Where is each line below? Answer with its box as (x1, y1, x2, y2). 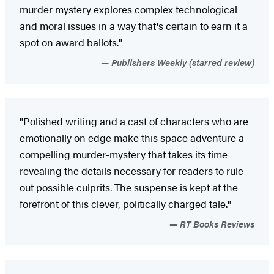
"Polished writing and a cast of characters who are (20, 113, 248, 128)
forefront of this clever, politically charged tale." (20, 196, 231, 211)
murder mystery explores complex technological (20, 1, 237, 17)
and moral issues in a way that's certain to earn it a (20, 18, 248, 33)
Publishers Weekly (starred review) (109, 55, 254, 68)
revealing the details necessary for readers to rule (20, 163, 243, 178)
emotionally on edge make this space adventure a (20, 130, 244, 145)
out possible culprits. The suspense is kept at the (20, 179, 238, 194)
